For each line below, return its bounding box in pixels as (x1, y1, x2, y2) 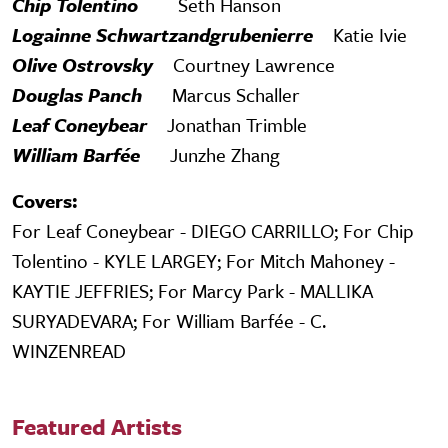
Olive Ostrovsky (12, 50, 158, 78)
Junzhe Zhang (170, 140, 280, 168)
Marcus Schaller (172, 80, 300, 108)
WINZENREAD (12, 336, 126, 364)
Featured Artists (12, 409, 182, 443)
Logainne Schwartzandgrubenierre (12, 20, 313, 48)
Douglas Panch (12, 80, 142, 108)
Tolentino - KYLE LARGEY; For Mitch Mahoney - (12, 246, 395, 274)
